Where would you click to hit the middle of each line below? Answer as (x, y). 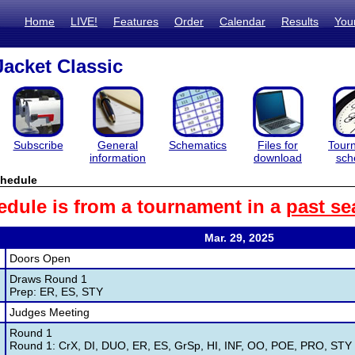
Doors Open (40, 258)
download (278, 158)
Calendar (242, 21)
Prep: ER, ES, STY (56, 292)
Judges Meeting (50, 312)
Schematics (198, 145)
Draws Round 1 (48, 279)
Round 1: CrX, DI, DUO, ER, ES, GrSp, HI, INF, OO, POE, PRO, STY (181, 345)
